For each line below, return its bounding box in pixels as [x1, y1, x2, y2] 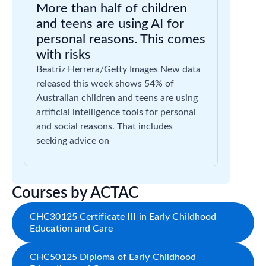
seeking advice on [36, 136, 109, 145]
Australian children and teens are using [36, 93, 198, 103]
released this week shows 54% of [36, 79, 174, 88]
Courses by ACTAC [12, 185, 138, 201]
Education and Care [30, 224, 113, 233]
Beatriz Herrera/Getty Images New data [36, 65, 201, 74]
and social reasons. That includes [36, 122, 173, 131]
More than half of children [36, 2, 187, 15]
